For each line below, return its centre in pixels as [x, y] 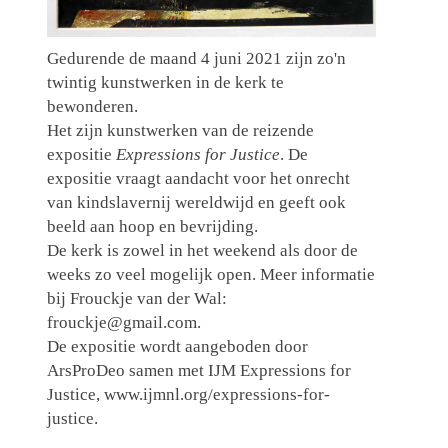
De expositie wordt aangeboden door [177, 347]
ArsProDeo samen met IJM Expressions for [198, 371]
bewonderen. [92, 107]
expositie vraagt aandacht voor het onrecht [198, 179]
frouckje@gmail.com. [123, 323]
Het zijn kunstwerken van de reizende [180, 131]
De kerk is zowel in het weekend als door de [202, 251]
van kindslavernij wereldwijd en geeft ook [196, 203]
